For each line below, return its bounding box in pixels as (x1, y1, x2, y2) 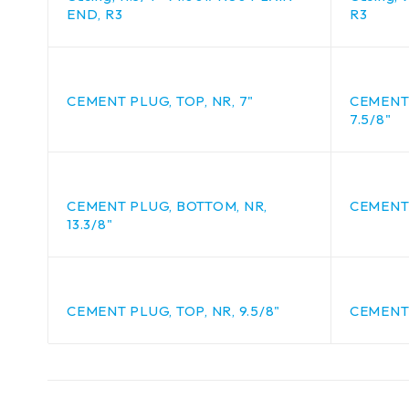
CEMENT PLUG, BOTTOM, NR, (67, 197, 267, 215)
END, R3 (67, 5, 123, 23)
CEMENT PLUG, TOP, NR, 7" (67, 92, 254, 110)
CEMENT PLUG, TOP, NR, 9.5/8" (67, 302, 280, 320)
